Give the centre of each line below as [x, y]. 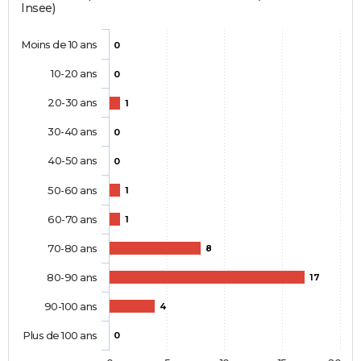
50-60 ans [73, 191]
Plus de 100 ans [60, 336]
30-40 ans [73, 132]
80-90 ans [72, 278]
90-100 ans [71, 307]
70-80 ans [73, 249]
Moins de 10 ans [59, 45]
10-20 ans [74, 74]
